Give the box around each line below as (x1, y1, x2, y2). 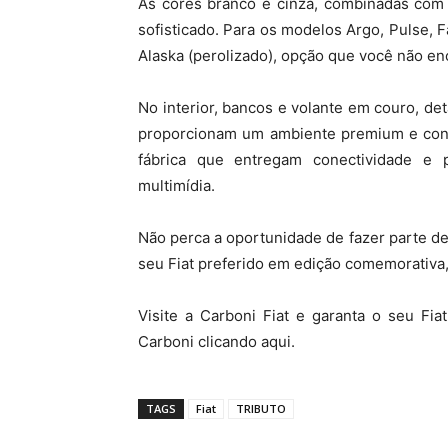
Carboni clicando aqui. (138, 331, 295, 351)
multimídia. (138, 175, 215, 195)
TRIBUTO (236, 400, 286, 416)
